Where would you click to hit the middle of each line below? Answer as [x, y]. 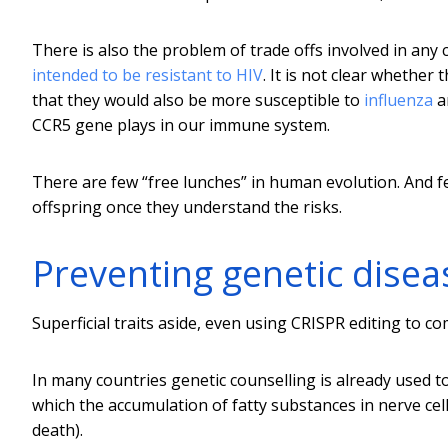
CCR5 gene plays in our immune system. [181, 124]
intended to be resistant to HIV [147, 74]
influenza [398, 99]
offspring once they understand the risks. [187, 206]
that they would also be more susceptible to [198, 99]
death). [57, 429]
